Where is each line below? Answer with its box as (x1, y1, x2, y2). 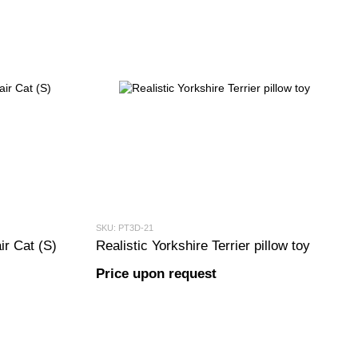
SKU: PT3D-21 (95, 223, 153, 233)
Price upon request (95, 266, 217, 281)
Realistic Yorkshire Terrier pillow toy (95, 238, 310, 253)
